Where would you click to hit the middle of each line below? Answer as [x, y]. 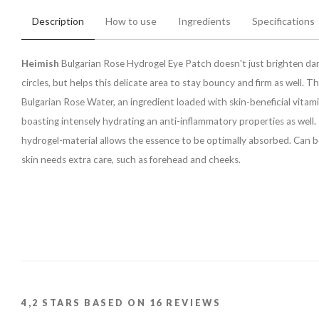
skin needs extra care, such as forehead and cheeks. [133, 160]
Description [58, 21]
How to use [131, 21]
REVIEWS [192, 303]
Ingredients [204, 21]
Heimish [40, 64]
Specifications [283, 21]
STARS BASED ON [94, 303]
